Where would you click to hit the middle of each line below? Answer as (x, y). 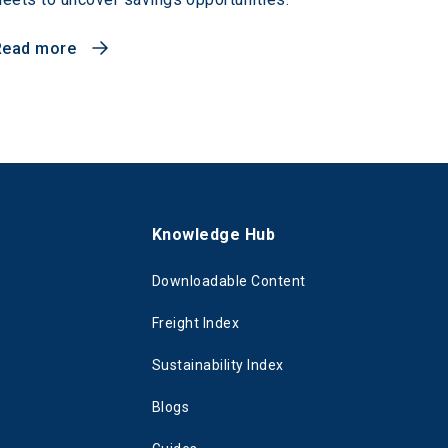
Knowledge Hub (214, 234)
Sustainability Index (218, 364)
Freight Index (196, 322)
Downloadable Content (229, 280)
